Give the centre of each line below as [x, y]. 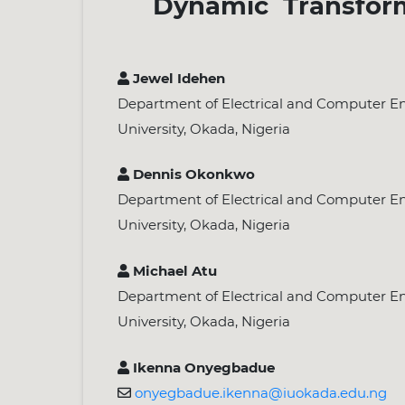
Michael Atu [173, 271]
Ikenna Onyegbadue [202, 368]
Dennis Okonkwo [192, 174]
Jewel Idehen [177, 78]
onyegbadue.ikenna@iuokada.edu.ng [260, 393]
